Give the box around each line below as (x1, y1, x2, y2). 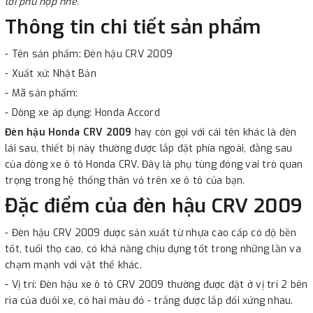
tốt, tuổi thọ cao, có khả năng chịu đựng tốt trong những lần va (5, 242, 301, 256)
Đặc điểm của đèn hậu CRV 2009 (5, 192, 303, 219)
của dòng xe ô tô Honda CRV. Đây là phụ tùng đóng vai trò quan (5, 157, 303, 171)
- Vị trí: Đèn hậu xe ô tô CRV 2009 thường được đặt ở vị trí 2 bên (5, 277, 308, 291)
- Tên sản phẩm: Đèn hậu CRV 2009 (5, 47, 173, 61)
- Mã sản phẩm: (5, 86, 78, 100)
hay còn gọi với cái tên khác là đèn (131, 125, 297, 139)
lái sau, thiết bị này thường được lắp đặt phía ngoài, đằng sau (5, 141, 293, 155)
